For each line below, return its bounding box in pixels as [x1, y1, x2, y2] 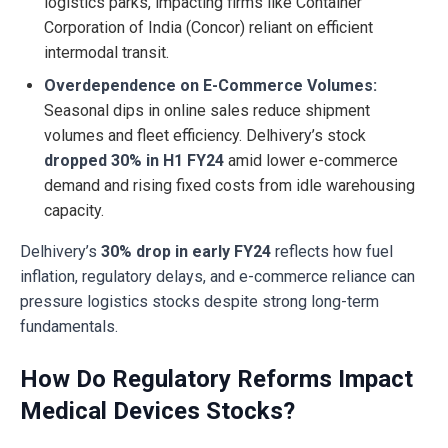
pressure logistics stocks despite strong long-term [20, 292, 379, 312]
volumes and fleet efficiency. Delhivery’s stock [44, 126, 366, 146]
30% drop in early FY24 [101, 242, 271, 262]
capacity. [44, 201, 104, 221]
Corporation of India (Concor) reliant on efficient [44, 18, 373, 38]
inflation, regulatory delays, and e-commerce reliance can [20, 267, 415, 287]
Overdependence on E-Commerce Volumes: [44, 76, 377, 96]
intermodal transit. [44, 43, 169, 63]
